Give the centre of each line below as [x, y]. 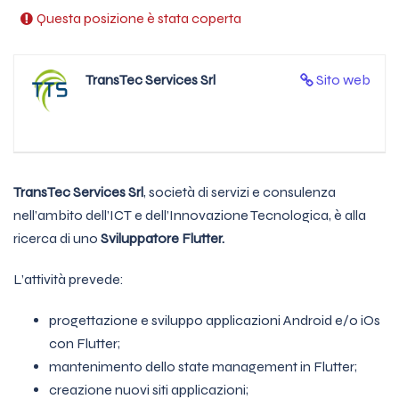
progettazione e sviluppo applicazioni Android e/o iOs [215, 320]
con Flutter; [85, 343]
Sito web [343, 80]
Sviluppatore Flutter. [164, 238]
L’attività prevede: [69, 279]
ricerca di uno [57, 238]
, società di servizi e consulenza [240, 192]
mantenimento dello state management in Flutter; [203, 366]
